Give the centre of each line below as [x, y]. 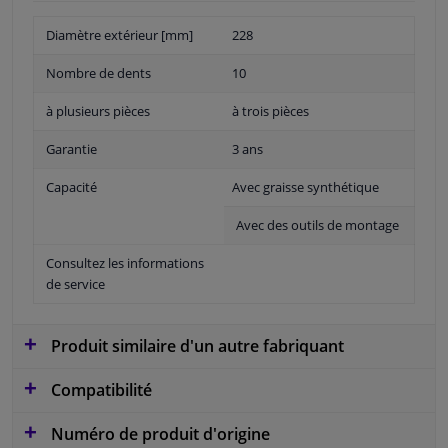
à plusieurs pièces [98, 110]
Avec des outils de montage [317, 224]
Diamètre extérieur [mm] [119, 34]
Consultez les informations [125, 262]
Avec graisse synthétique [305, 186]
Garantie [71, 148]
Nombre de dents [98, 72]
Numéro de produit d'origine [158, 433]
